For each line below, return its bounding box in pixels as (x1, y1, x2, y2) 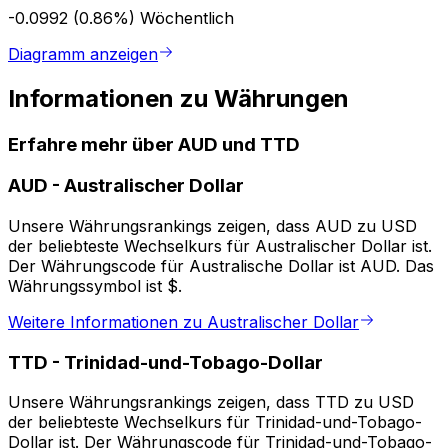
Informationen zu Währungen (8, 83, 349, 113)
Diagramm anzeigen (8, 43, 158, 64)
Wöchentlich (140, 7, 234, 28)
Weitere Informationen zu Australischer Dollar (8, 312, 359, 333)
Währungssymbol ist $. (8, 276, 182, 297)
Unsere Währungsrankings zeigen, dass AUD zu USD (8, 216, 417, 237)
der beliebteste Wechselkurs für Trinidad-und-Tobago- (8, 412, 422, 433)
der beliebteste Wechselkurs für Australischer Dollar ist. (8, 236, 432, 257)
